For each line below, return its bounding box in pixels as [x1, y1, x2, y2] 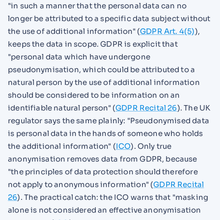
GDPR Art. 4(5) [140, 27, 195, 36]
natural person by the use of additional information [8, 78, 200, 87]
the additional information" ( [8, 141, 116, 151]
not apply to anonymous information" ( [8, 180, 154, 190]
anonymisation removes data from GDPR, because [8, 154, 197, 164]
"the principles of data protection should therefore [8, 167, 198, 177]
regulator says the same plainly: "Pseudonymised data [8, 116, 209, 126]
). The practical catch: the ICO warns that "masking [17, 192, 209, 202]
